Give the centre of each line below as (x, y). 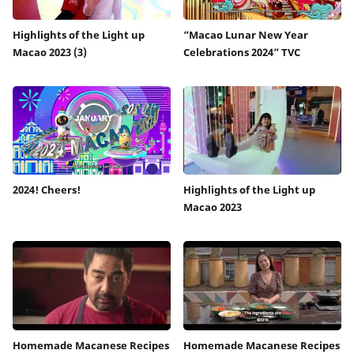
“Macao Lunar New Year (246, 34)
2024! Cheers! (47, 190)
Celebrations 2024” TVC (242, 52)
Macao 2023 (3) (50, 52)
